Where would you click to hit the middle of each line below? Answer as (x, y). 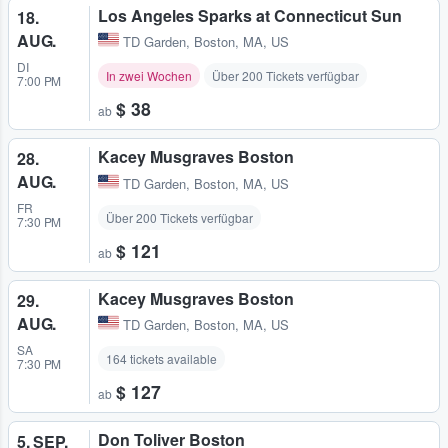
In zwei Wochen (149, 76)
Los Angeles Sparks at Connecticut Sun (250, 16)
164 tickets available (161, 358)
